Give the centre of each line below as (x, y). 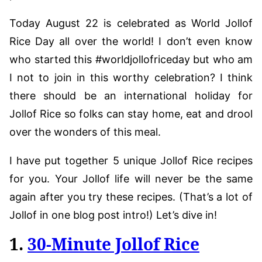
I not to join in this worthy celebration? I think (131, 77)
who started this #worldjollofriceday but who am (131, 59)
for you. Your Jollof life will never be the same (131, 179)
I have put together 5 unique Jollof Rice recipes (131, 161)
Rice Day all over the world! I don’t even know (131, 41)
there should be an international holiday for (131, 96)
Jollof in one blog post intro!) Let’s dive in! (113, 215)
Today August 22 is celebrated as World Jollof (131, 23)
